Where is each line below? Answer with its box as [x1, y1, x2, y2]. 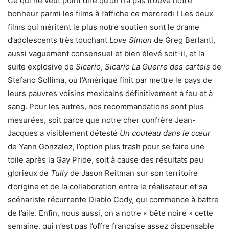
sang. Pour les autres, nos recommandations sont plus [8, 101, 204, 111]
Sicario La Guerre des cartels [105, 61, 210, 72]
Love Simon [109, 35, 152, 45]
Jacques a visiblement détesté [8, 128, 120, 138]
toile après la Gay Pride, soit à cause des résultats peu [8, 154, 203, 165]
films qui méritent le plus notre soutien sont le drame [8, 21, 199, 32]
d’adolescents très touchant [8, 35, 109, 45]
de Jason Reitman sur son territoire [68, 168, 198, 178]
